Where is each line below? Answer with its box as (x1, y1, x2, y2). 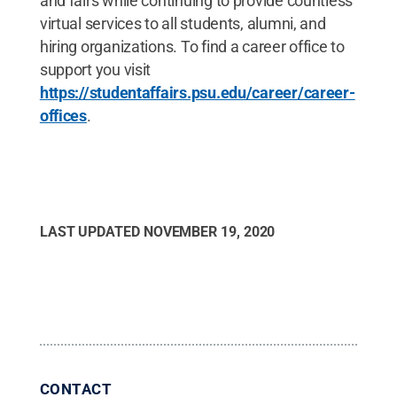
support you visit (39, 60, 152, 79)
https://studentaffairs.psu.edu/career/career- (39, 83, 355, 102)
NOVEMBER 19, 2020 (143, 223, 276, 240)
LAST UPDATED (39, 223, 144, 240)
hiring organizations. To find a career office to (39, 37, 345, 56)
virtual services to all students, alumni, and (39, 14, 326, 33)
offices (39, 106, 87, 125)
